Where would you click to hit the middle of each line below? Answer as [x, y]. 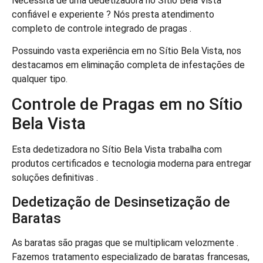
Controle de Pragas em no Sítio [127, 104]
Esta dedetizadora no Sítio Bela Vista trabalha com [117, 150]
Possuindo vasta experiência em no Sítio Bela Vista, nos [127, 51]
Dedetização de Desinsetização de [121, 202]
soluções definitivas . [55, 178]
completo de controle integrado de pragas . [102, 28]
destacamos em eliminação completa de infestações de [128, 65]
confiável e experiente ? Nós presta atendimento [113, 14]
